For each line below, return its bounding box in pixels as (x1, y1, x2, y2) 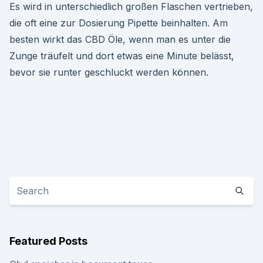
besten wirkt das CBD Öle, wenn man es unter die (9, 33, 231, 45)
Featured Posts (9, 235, 87, 247)
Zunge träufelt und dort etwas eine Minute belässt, (9, 50, 234, 62)
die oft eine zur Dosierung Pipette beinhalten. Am (9, 17, 228, 29)
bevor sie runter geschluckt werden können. (9, 66, 208, 78)
